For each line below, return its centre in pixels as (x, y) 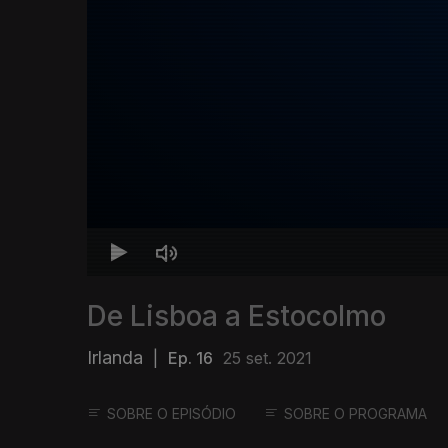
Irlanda (115, 358)
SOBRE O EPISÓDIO (171, 414)
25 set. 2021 (267, 358)
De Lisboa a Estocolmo (236, 316)
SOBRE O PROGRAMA (355, 414)
